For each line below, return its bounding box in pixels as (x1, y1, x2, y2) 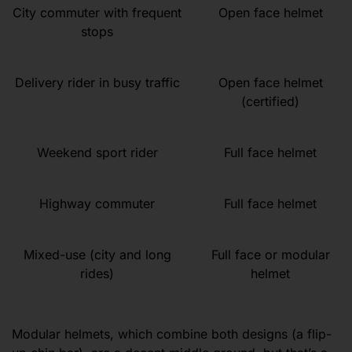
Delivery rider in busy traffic (14, 74, 180, 90)
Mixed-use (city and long (23, 246, 171, 262)
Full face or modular (211, 246, 330, 262)
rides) (80, 265, 115, 281)
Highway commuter (39, 195, 156, 211)
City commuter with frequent (13, 4, 182, 20)
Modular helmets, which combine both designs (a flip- (12, 325, 332, 342)
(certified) (241, 93, 300, 109)
